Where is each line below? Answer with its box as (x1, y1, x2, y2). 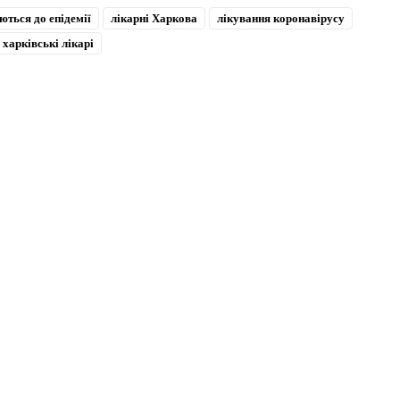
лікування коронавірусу (217, 11, 345, 25)
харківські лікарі (3, 36, 94, 50)
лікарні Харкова (111, 11, 197, 25)
